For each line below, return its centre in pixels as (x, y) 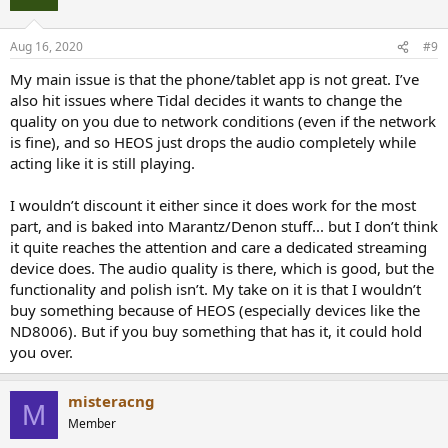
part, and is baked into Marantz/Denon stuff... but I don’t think (224, 226)
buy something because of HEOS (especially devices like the (215, 310)
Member (92, 423)
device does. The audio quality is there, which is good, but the (222, 268)
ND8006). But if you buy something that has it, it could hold (216, 331)
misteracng (111, 401)
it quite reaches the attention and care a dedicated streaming (218, 247)
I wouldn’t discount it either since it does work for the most (213, 205)
